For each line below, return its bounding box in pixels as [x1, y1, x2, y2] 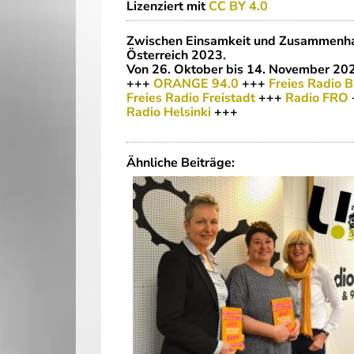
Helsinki [164, 104, 211, 121]
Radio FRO [285, 89, 348, 107]
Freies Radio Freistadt [126, 89, 255, 107]
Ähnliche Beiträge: [126, 154, 235, 171]
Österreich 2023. [126, 47, 226, 64]
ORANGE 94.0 [153, 75, 239, 92]
